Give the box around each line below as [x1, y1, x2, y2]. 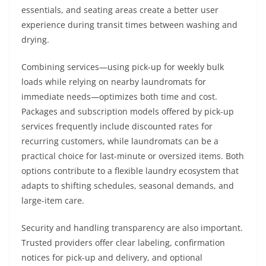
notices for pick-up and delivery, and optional [21, 252, 202, 263]
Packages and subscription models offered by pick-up [21, 106, 234, 117]
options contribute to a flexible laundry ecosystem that [21, 165, 239, 176]
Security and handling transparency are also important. [21, 222, 243, 233]
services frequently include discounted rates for [21, 121, 213, 132]
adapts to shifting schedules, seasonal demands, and [21, 180, 234, 191]
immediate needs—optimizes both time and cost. [21, 91, 217, 102]
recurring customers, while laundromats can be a [21, 135, 218, 147]
